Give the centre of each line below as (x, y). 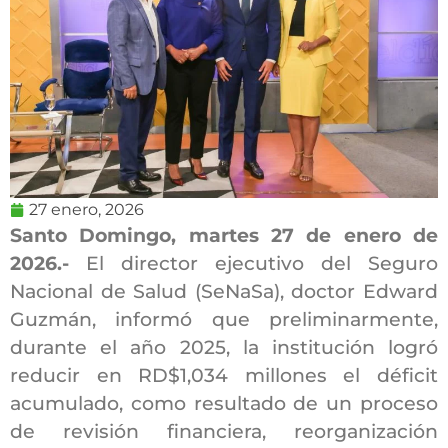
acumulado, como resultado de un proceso (224, 403)
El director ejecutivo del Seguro (262, 263)
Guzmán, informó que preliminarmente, (224, 319)
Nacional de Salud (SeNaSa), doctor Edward (224, 291)
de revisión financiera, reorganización (224, 431)
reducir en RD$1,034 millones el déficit (224, 375)
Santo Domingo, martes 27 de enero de (224, 235)
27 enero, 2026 (86, 209)
